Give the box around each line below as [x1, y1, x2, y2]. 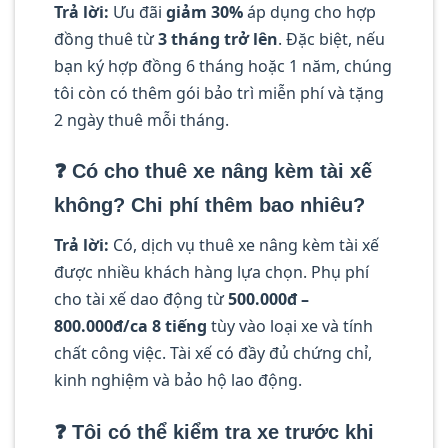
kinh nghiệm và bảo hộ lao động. [54, 369, 302, 392]
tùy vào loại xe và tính [207, 315, 373, 338]
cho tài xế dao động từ [54, 288, 228, 311]
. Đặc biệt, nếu [278, 27, 385, 50]
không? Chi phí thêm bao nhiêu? [54, 194, 365, 217]
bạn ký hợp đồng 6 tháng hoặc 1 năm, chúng [54, 54, 392, 77]
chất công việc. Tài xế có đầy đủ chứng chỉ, [54, 342, 372, 365]
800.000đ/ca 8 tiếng [54, 315, 207, 338]
